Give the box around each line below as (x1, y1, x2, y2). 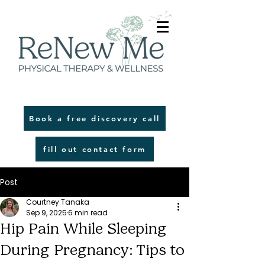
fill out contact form (43, 144, 146, 154)
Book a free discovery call (29, 114, 160, 123)
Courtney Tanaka (26, 197, 89, 207)
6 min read (68, 208, 108, 218)
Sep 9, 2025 (26, 208, 67, 218)
